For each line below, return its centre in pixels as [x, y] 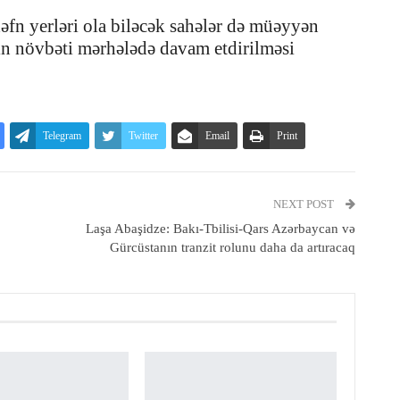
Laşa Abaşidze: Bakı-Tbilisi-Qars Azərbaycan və [220, 229]
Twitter [143, 136]
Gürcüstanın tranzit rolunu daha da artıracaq [232, 248]
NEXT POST [304, 204]
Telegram [62, 136]
